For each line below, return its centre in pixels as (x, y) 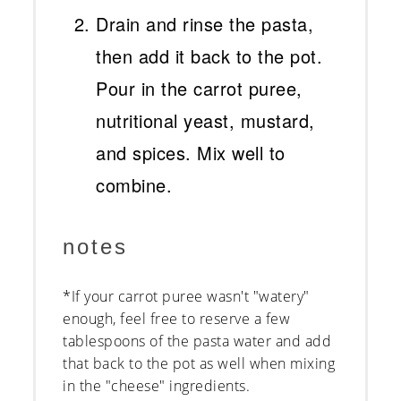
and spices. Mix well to (191, 153)
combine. (134, 185)
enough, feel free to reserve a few (177, 319)
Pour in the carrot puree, (199, 89)
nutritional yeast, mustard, (205, 121)
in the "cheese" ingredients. (157, 386)
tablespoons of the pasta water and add (197, 341)
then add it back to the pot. (209, 56)
